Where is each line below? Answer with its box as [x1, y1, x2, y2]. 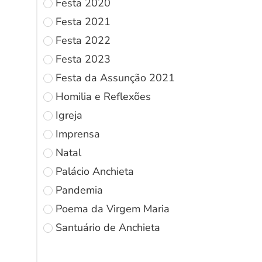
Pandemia [56, 182, 103, 197]
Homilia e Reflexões [56, 89, 151, 104]
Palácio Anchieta [56, 164, 134, 178]
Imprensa [56, 126, 100, 141]
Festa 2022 [56, 33, 111, 47]
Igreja [56, 108, 82, 122]
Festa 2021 [56, 14, 111, 29]
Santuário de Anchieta [56, 220, 160, 235]
